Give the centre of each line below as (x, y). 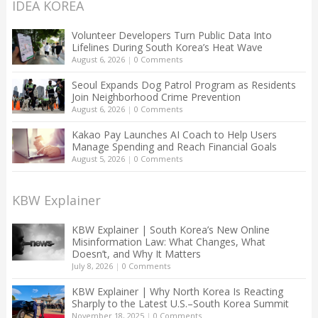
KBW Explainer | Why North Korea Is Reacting (177, 291)
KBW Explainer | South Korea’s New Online (170, 229)
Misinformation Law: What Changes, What (168, 241)
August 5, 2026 (98, 158)
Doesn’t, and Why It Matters (136, 253)
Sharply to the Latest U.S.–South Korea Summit (180, 303)
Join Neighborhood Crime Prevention (156, 97)
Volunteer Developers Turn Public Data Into (171, 35)
